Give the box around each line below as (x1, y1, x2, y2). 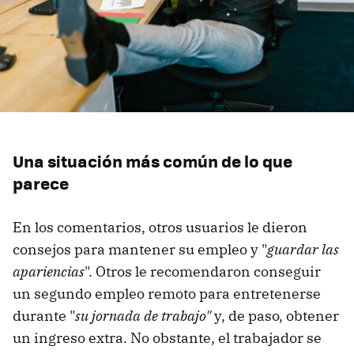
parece (13, 171, 69, 196)
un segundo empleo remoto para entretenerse (13, 284, 321, 303)
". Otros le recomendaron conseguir (85, 262, 321, 281)
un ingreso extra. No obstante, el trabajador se (13, 329, 322, 348)
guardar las (267, 240, 339, 259)
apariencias (13, 262, 85, 281)
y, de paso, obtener (211, 307, 339, 326)
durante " (13, 307, 75, 326)
